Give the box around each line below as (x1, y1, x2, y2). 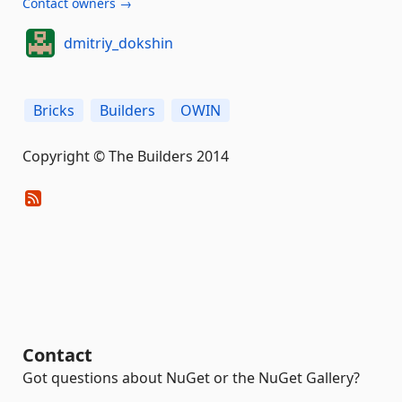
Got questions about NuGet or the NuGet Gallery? (22, 368, 360, 388)
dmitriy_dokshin (63, 32, 173, 53)
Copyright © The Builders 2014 (22, 146, 229, 166)
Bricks (33, 100, 74, 120)
